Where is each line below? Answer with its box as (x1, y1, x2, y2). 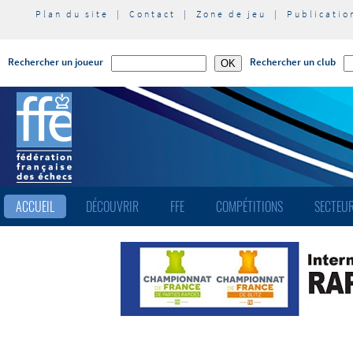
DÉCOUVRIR (86, 197, 139, 216)
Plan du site (35, 8, 109, 20)
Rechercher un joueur (8, 55, 103, 69)
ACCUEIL (16, 197, 54, 216)
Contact (128, 8, 176, 20)
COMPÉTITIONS (216, 197, 283, 216)
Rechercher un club (250, 55, 336, 69)
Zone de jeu (195, 8, 266, 20)
